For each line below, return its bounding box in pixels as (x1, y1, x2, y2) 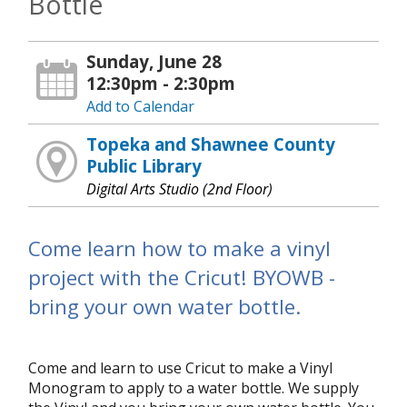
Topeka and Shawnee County (86, 132, 336, 155)
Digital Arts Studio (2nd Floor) (86, 178, 273, 199)
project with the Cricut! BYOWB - (28, 263, 335, 292)
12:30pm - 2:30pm (86, 71, 236, 94)
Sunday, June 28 (86, 49, 223, 73)
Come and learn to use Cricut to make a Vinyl (28, 358, 333, 379)
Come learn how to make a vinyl (28, 233, 331, 263)
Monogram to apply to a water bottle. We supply (28, 378, 359, 399)
